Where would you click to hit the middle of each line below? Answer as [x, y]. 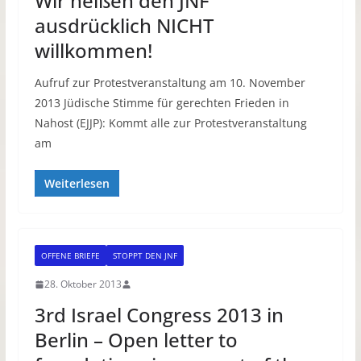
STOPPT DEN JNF [145, 256]
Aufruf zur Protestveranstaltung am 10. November [170, 83]
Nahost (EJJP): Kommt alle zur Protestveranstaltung [170, 123]
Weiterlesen [77, 184]
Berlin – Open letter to [136, 340]
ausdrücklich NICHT [124, 26]
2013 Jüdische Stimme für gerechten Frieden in [162, 103]
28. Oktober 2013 [83, 284]
